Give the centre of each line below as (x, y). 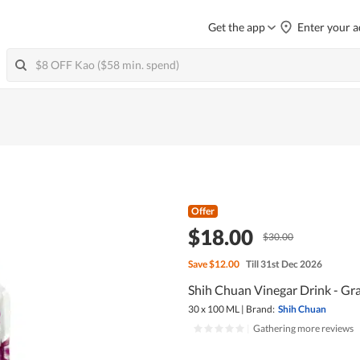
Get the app (237, 27)
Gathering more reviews (303, 328)
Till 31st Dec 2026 (284, 264)
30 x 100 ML (213, 309)
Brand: (260, 309)
